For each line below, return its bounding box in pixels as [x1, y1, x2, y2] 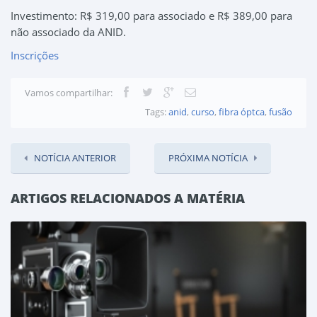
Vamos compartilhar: [25, 86, 113, 100]
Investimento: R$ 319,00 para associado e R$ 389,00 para [11, 8, 292, 23]
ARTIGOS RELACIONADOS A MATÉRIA [11, 190, 245, 207]
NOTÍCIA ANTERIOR [34, 151, 116, 165]
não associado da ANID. [11, 25, 126, 40]
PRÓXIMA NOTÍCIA [168, 151, 248, 165]
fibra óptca [217, 105, 265, 119]
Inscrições [11, 48, 59, 63]
